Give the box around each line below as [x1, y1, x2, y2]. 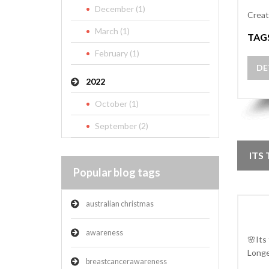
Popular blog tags [73, 166, 160, 179]
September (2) [95, 121, 148, 131]
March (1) [95, 26, 130, 36]
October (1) [95, 98, 139, 109]
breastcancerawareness [86, 257, 167, 266]
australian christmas [86, 199, 154, 208]
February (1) [95, 48, 139, 58]
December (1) [95, 4, 145, 14]
